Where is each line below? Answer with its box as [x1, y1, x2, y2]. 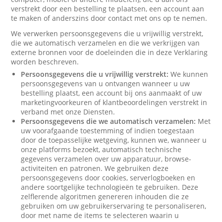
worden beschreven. [11, 57, 79, 66]
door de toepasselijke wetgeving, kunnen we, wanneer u [21, 135, 207, 145]
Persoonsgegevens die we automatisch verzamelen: [21, 116, 196, 126]
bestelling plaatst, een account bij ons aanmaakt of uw [21, 88, 202, 98]
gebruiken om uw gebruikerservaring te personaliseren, [21, 201, 207, 211]
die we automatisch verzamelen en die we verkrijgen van [11, 38, 200, 48]
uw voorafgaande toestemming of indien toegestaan [21, 126, 195, 135]
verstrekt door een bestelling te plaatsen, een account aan [11, 4, 205, 13]
